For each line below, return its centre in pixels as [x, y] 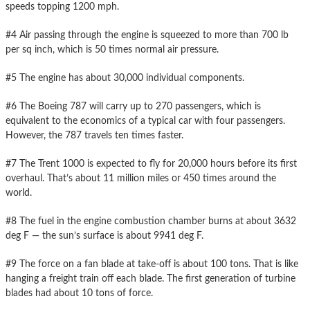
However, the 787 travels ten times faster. [94, 135]
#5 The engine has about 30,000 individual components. [125, 78]
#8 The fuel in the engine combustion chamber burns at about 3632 [151, 221]
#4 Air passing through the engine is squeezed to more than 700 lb [147, 35]
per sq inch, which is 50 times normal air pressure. [112, 49]
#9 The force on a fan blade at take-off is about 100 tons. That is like [152, 264]
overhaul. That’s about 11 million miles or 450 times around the [141, 178]
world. [19, 193]
